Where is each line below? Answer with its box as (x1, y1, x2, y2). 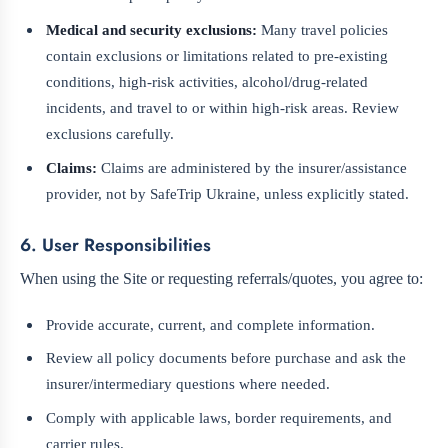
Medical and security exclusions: (46, 20, 258, 38)
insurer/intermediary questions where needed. (46, 375, 331, 393)
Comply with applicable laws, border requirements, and (46, 408, 393, 426)
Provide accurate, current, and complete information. (46, 315, 376, 333)
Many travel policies (257, 20, 389, 38)
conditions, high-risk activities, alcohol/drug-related (46, 72, 369, 90)
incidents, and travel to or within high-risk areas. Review (46, 98, 400, 116)
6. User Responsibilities (20, 232, 211, 259)
